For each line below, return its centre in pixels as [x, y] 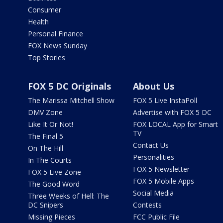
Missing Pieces [52, 217]
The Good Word [54, 184]
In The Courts [50, 160]
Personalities [153, 157]
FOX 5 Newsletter [161, 169]
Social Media [153, 193]
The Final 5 [46, 136]
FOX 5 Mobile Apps [163, 181]
